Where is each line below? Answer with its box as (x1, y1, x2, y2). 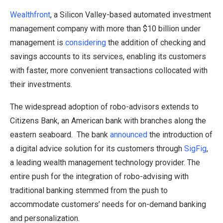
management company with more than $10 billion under (10, 24, 201, 34)
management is (10, 38, 65, 48)
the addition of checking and (106, 38, 206, 48)
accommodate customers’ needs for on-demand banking (10, 200, 206, 210)
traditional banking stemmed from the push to (10, 186, 168, 196)
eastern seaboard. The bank (10, 130, 110, 140)
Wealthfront (10, 10, 50, 20)
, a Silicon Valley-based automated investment (50, 10, 211, 20)
